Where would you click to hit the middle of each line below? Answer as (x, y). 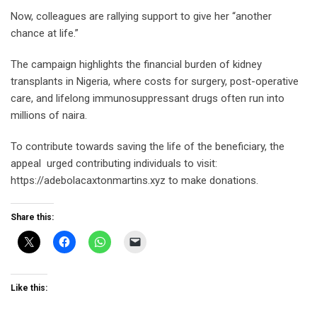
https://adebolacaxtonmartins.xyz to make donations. (134, 181)
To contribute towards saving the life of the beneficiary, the (148, 147)
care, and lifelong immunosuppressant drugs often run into (148, 99)
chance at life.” (45, 34)
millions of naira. (49, 116)
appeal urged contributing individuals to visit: (114, 164)
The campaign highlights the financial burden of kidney (136, 65)
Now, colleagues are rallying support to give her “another (141, 17)
